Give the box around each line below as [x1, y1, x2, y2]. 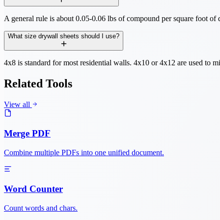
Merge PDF [4, 128, 51, 138]
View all [4, 100, 32, 109]
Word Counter [4, 184, 63, 194]
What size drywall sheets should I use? [8, 32, 119, 40]
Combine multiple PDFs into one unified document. [4, 148, 164, 157]
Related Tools [4, 77, 72, 90]
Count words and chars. [4, 204, 78, 212]
